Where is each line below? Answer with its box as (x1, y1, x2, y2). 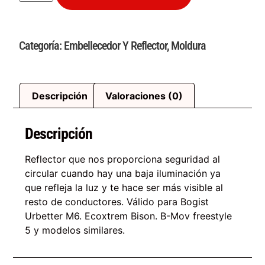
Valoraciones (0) (105, 89, 183, 102)
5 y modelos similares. (25, 224, 125, 237)
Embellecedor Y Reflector (64, 38, 167, 53)
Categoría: (19, 38, 64, 53)
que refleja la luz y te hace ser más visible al (25, 182, 224, 194)
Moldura (171, 38, 206, 53)
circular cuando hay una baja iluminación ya (25, 167, 221, 180)
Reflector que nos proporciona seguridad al (25, 153, 221, 166)
